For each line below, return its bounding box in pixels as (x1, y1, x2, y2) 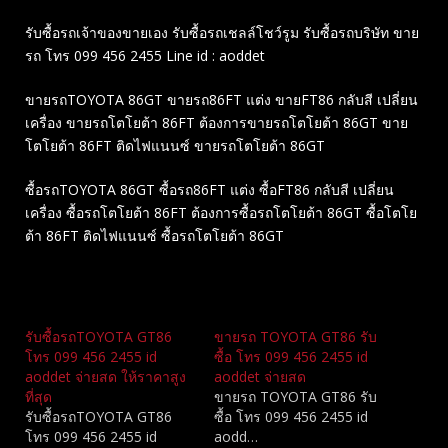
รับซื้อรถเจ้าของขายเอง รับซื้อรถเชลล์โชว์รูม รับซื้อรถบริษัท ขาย (25, 22, 419, 42)
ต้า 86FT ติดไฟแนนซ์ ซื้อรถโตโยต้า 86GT (25, 225, 284, 245)
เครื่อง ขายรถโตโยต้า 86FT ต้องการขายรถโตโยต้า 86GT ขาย (25, 112, 408, 132)
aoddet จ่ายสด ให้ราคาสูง (25, 366, 186, 386)
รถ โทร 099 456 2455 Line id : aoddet (25, 45, 265, 65)
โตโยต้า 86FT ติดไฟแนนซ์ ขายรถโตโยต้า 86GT (25, 135, 325, 155)
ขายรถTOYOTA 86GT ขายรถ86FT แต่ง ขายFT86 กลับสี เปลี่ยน (25, 89, 418, 109)
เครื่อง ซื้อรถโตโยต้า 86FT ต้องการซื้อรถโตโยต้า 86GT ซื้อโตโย (25, 202, 417, 222)
